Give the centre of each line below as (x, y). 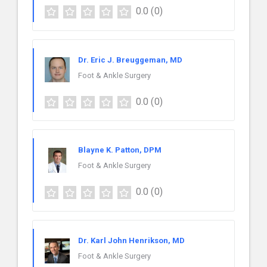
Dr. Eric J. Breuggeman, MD (130, 60)
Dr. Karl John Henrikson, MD (131, 241)
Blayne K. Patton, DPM (120, 150)
